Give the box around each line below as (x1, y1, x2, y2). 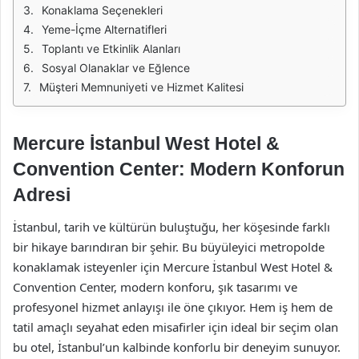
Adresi (13, 184, 71, 205)
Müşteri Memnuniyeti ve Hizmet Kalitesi (39, 80, 244, 94)
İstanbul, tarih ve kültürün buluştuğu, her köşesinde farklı (13, 218, 330, 235)
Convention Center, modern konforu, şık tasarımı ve (13, 278, 297, 295)
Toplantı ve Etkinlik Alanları (42, 42, 180, 55)
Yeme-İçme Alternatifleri (42, 22, 167, 36)
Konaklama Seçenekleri (42, 3, 163, 17)
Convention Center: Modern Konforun (13, 159, 345, 179)
